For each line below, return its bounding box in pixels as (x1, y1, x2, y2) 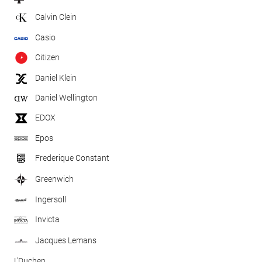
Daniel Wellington (35, 93, 98, 103)
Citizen (35, 53, 60, 62)
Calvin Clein (35, 12, 77, 22)
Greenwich (35, 174, 74, 184)
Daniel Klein (35, 73, 77, 83)
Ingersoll (35, 195, 66, 205)
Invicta (35, 214, 60, 224)
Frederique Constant (35, 153, 109, 163)
